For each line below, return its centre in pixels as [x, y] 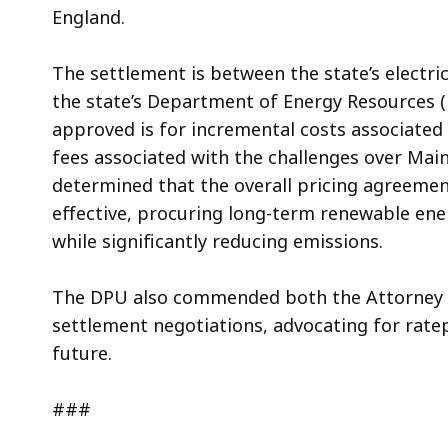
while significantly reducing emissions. [220, 240]
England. [88, 16]
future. [82, 352]
